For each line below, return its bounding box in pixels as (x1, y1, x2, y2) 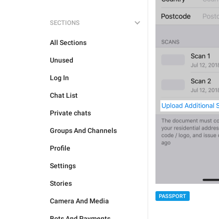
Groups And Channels (50, 127, 117, 134)
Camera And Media (50, 197, 109, 205)
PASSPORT (159, 193, 186, 199)
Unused (50, 56, 73, 64)
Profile (50, 144, 70, 152)
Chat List (50, 91, 78, 99)
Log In (50, 74, 69, 82)
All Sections (50, 39, 87, 46)
